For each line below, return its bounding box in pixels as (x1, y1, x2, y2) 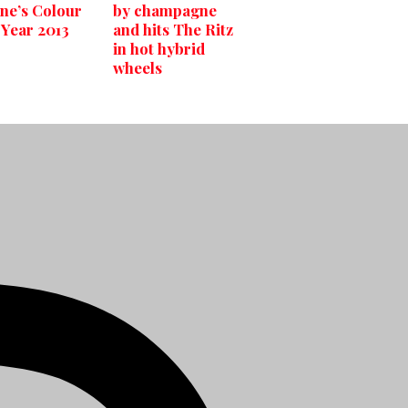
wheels (113, 57, 162, 78)
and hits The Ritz (113, 19, 233, 40)
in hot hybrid (113, 38, 205, 59)
